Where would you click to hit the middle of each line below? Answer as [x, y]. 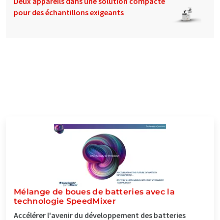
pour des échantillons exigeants [69, 12]
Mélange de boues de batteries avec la [94, 192]
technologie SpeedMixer [65, 201]
